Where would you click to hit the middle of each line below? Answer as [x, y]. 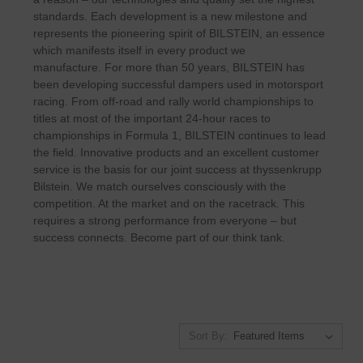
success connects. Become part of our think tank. [159, 237]
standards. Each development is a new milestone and [170, 16]
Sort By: [208, 335]
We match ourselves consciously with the [179, 186]
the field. [56, 152]
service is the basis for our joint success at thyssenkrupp [177, 169]
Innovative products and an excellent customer [199, 152]
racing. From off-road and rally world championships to [173, 101]
